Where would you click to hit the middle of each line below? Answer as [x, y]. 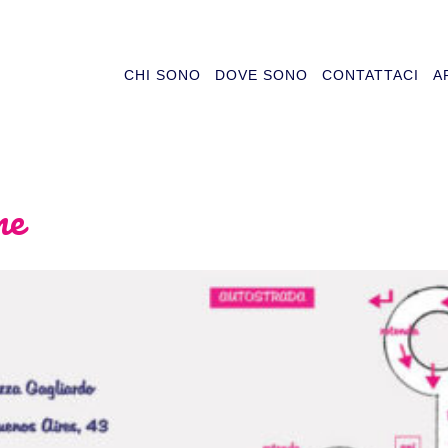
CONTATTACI [370, 75]
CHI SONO [162, 75]
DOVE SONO [261, 75]
